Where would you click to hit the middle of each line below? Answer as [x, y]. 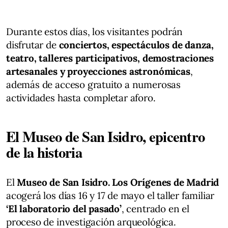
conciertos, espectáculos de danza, [136, 45]
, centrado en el [155, 208]
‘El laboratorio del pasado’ [64, 208]
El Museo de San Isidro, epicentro [106, 136]
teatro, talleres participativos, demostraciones [110, 58]
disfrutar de [33, 45]
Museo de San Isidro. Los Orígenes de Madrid [118, 182]
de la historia [44, 152]
